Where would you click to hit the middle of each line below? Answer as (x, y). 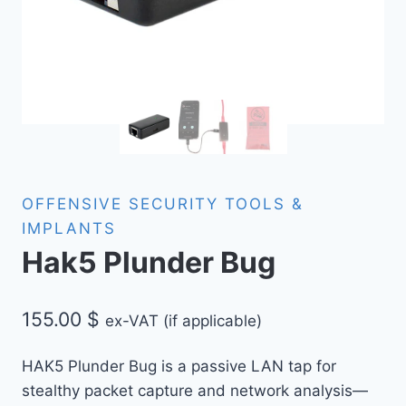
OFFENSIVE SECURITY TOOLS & (163, 204)
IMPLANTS (69, 229)
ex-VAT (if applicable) (184, 321)
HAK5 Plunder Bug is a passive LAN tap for (179, 366)
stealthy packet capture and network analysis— (195, 390)
